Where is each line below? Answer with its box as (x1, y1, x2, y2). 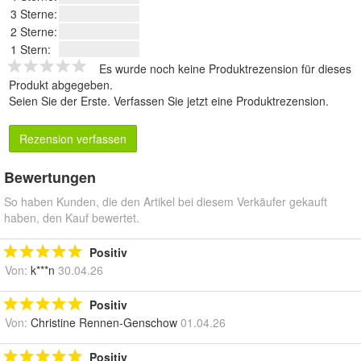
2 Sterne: (10, 23, 57, 39)
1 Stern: (10, 40, 51, 57)
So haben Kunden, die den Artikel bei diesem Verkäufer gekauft (4, 193, 327, 210)
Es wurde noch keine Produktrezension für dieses (99, 60, 351, 77)
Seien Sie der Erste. (9, 92, 114, 109)
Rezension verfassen (19, 130, 127, 147)
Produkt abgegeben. (9, 76, 113, 93)
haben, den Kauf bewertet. (4, 209, 139, 226)
